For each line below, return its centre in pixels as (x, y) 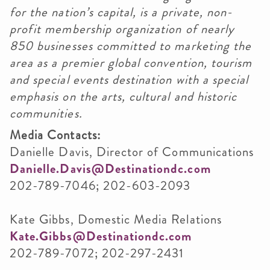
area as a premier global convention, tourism (131, 63)
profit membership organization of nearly (122, 29)
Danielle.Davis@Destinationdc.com (110, 169)
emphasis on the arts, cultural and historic (124, 96)
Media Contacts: (55, 135)
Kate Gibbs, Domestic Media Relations (116, 219)
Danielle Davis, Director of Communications (132, 152)
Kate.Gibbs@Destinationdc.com (101, 236)
